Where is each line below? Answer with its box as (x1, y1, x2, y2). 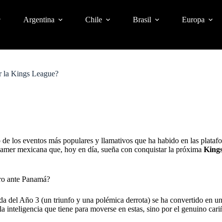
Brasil (132, 15, 151, 24)
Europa (181, 15, 205, 24)
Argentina (23, 15, 55, 24)
